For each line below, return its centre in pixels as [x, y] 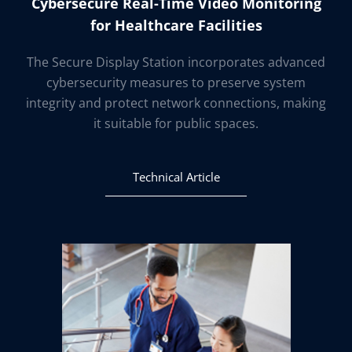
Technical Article [176, 177]
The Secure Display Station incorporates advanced [176, 62]
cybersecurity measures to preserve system [176, 82]
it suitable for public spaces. [176, 123]
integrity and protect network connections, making [176, 103]
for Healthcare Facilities [176, 25]
